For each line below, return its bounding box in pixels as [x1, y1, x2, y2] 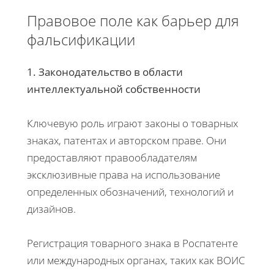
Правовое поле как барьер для [27, 10, 239, 31]
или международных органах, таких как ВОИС [27, 253, 245, 267]
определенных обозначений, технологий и [27, 184, 234, 199]
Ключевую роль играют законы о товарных [27, 116, 238, 130]
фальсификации [27, 29, 135, 50]
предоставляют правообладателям [27, 150, 197, 165]
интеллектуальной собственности [27, 81, 201, 96]
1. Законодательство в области [27, 64, 183, 79]
